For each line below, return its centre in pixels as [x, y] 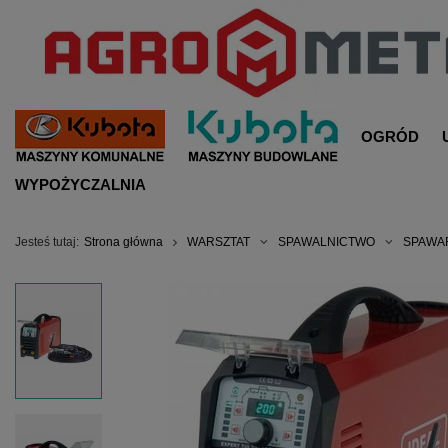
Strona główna [123, 242]
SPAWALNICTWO [326, 242]
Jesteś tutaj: [47, 242]
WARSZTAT [218, 242]
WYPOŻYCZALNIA [80, 184]
